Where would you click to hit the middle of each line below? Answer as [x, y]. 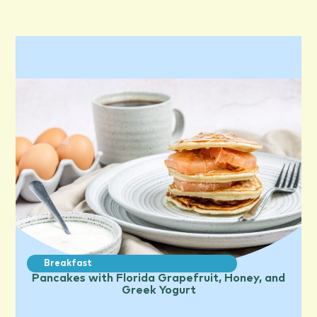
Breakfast [68, 264]
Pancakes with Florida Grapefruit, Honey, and [158, 278]
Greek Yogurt [158, 290]
